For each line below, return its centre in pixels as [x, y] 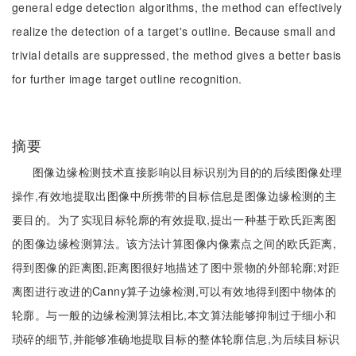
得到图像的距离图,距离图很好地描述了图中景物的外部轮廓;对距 [176, 267]
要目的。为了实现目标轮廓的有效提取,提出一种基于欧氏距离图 [174, 219]
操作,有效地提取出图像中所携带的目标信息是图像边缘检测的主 [174, 195]
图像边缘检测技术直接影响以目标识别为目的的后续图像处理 [188, 172]
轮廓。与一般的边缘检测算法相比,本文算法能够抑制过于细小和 [174, 315]
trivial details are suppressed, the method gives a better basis [177, 55]
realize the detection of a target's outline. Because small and [174, 31]
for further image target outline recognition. [127, 79]
